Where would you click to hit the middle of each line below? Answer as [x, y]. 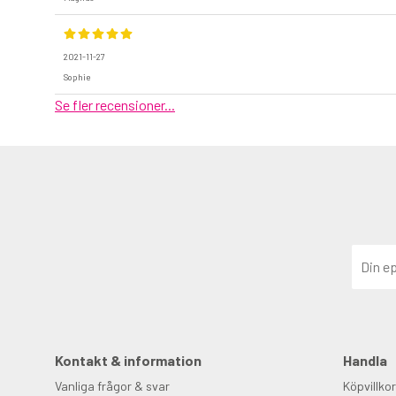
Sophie [77, 77]
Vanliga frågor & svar [112, 385]
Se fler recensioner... [115, 105]
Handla [365, 360]
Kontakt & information [128, 360]
